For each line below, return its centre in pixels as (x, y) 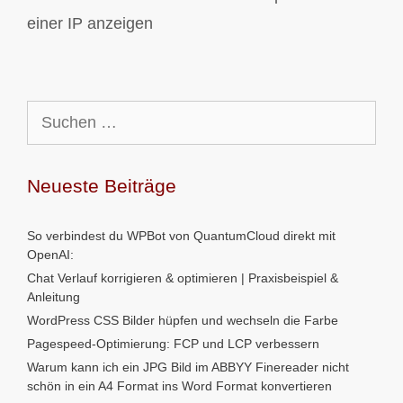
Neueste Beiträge (102, 186)
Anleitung (54, 297)
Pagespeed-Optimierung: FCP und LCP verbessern (173, 344)
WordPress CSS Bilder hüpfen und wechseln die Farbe (183, 320)
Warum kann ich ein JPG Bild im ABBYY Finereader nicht (188, 367)
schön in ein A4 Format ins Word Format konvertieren (179, 386)
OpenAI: (50, 255)
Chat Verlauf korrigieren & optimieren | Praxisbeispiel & (183, 278)
